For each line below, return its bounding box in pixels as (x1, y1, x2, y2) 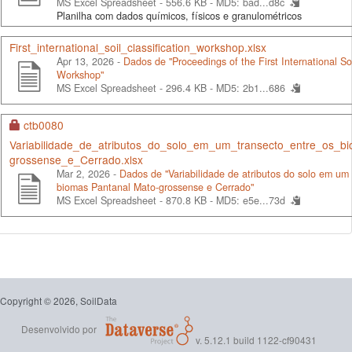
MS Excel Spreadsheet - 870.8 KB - (57, 192, 216, 207)
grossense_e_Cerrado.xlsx (9, 151, 143, 167)
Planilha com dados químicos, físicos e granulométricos (57, 8, 302, 23)
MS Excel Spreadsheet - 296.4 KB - (57, 80, 216, 95)
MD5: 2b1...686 (216, 80, 285, 95)
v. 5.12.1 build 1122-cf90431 (195, 332, 317, 346)
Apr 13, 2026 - (57, 53, 123, 68)
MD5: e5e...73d (216, 192, 285, 207)
